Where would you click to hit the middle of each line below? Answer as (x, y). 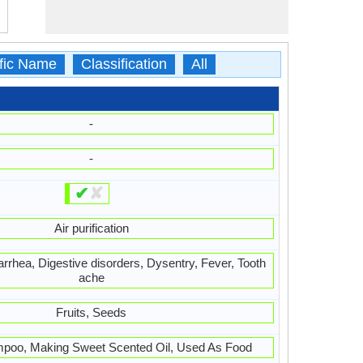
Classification (124, 64)
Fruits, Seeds (92, 312)
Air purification (91, 228)
